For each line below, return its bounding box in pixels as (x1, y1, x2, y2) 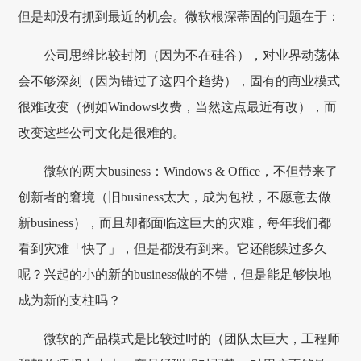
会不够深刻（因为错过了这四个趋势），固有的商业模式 (18, 74, 341, 88)
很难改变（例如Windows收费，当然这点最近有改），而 (18, 100, 338, 114)
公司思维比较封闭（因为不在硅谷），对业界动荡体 (44, 48, 341, 62)
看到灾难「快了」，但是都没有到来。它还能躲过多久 (18, 242, 328, 255)
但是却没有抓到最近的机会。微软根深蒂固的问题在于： (18, 10, 341, 23)
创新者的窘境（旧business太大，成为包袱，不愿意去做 (18, 190, 332, 204)
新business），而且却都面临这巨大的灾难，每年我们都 (18, 216, 332, 230)
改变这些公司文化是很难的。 (18, 126, 186, 139)
